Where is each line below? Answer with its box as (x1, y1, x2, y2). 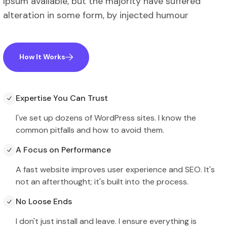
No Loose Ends (16, 196, 72, 207)
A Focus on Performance (16, 144, 111, 155)
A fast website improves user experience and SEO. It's (16, 164, 215, 175)
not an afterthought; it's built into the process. (16, 176, 188, 187)
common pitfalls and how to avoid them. (16, 124, 164, 135)
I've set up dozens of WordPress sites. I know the (16, 112, 196, 123)
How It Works (19, 52, 65, 62)
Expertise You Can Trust (16, 92, 108, 103)
